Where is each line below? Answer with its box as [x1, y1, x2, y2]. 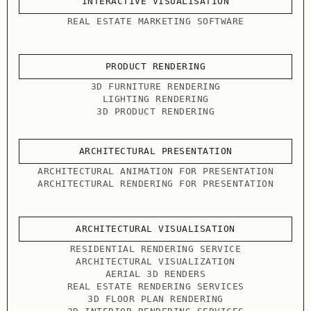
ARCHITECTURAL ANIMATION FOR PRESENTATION [37, 166, 274, 177]
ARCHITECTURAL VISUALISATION [76, 224, 235, 235]
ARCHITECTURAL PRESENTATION [78, 146, 233, 157]
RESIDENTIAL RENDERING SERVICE [69, 244, 242, 255]
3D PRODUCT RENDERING [96, 106, 215, 117]
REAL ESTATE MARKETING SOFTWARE [67, 16, 244, 27]
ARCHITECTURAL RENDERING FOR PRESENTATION [37, 178, 274, 190]
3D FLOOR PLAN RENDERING [87, 294, 224, 305]
